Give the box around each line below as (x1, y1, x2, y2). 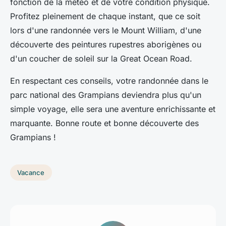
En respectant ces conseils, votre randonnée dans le (10, 76, 208, 86)
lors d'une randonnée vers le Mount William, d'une (10, 25, 201, 36)
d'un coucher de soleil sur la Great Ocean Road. (10, 53, 192, 64)
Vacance (17, 168, 45, 177)
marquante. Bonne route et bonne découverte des (10, 118, 199, 129)
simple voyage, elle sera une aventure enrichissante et (10, 104, 215, 115)
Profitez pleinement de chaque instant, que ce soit (10, 11, 200, 22)
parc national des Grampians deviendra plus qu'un (10, 90, 201, 100)
